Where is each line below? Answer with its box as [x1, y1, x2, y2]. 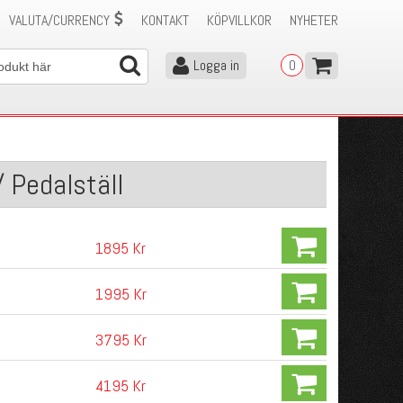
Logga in [193, 56, 239, 75]
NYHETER [290, 11, 338, 30]
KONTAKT [141, 11, 189, 30]
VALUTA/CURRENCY [9, 11, 110, 30]
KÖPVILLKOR [207, 11, 272, 30]
